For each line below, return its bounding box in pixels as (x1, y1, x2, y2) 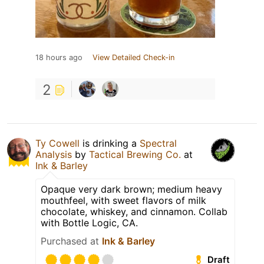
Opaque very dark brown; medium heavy (41, 183, 222, 195)
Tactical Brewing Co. (89, 148, 181, 160)
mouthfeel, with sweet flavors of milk (41, 194, 206, 206)
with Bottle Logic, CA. (41, 216, 138, 229)
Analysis (35, 148, 72, 160)
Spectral (140, 137, 177, 149)
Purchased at (41, 235, 102, 247)
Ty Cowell (35, 137, 80, 149)
